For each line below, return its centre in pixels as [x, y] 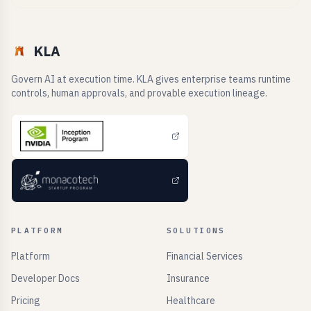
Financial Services [205, 256]
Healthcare [191, 301]
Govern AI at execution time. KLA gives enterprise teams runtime [151, 79]
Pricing [26, 301]
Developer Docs [45, 278]
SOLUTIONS [196, 230]
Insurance [188, 278]
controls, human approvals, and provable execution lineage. [139, 93]
